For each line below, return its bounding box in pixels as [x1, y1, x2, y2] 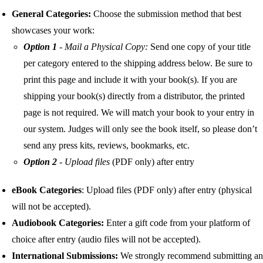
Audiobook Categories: [12, 218, 104, 228]
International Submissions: [12, 251, 120, 261]
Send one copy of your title [148, 42, 251, 52]
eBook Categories [12, 185, 82, 195]
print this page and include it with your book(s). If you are [23, 75, 237, 85]
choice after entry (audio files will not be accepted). [12, 234, 201, 244]
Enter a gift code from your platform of [104, 218, 250, 228]
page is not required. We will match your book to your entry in [23, 107, 254, 117]
